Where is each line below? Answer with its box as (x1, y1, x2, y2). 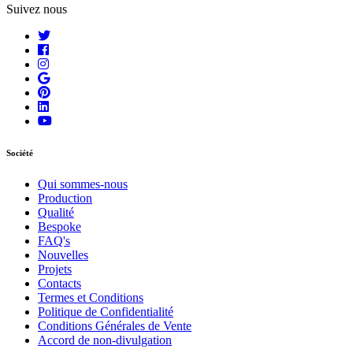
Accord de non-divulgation (38, 333, 172, 347)
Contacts (38, 276, 81, 290)
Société (6, 147, 33, 158)
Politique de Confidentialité (38, 304, 173, 318)
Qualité (38, 205, 74, 219)
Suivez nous (6, 2, 67, 16)
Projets (38, 262, 72, 276)
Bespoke (38, 219, 81, 233)
